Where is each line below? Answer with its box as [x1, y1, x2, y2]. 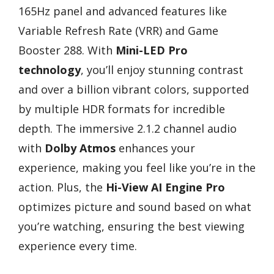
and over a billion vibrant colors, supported [18, 81, 249, 97]
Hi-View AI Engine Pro [106, 179, 225, 194]
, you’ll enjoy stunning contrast [81, 62, 243, 77]
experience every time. [18, 238, 137, 253]
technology [18, 62, 81, 77]
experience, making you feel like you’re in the [18, 160, 256, 175]
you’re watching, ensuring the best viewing [18, 218, 245, 234]
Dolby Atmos [45, 140, 116, 155]
